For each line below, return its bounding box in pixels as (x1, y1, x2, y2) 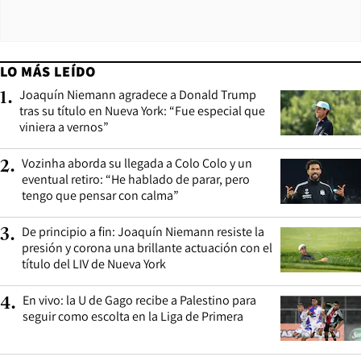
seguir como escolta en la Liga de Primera (23, 307, 243, 325)
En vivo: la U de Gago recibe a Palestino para (23, 291, 256, 309)
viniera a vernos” (19, 118, 109, 135)
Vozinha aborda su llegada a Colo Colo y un (22, 154, 252, 172)
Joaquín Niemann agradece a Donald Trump (19, 85, 256, 103)
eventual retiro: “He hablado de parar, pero (22, 170, 250, 188)
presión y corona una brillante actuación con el (22, 239, 272, 256)
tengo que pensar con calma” (22, 186, 179, 204)
